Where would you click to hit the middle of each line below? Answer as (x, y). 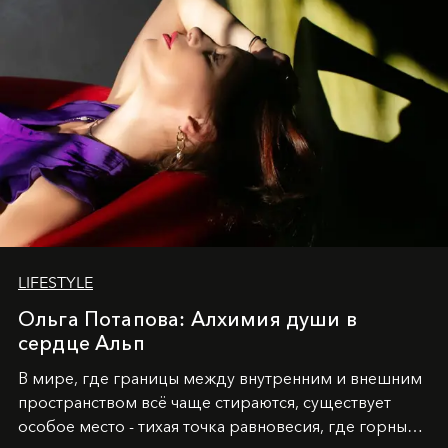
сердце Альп (81, 342)
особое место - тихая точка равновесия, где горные (217, 426)
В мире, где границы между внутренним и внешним (220, 378)
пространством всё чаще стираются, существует (204, 402)
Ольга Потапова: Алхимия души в (187, 318)
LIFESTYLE (55, 282)
